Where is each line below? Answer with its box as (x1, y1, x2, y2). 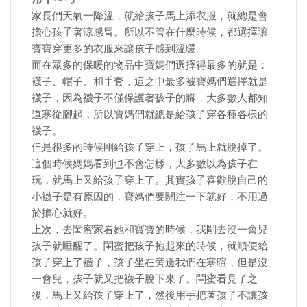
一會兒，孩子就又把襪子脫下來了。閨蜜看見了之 (32, 273, 258, 285)
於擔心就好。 (32, 207, 93, 219)
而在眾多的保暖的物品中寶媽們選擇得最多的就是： (32, 59, 268, 71)
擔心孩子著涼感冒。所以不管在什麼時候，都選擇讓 (32, 26, 268, 38)
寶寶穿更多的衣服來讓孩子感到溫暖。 (32, 42, 206, 55)
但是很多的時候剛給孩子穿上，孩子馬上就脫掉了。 (32, 141, 268, 153)
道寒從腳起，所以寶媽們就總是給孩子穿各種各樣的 (32, 108, 268, 121)
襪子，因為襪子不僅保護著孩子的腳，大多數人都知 (32, 92, 268, 104)
